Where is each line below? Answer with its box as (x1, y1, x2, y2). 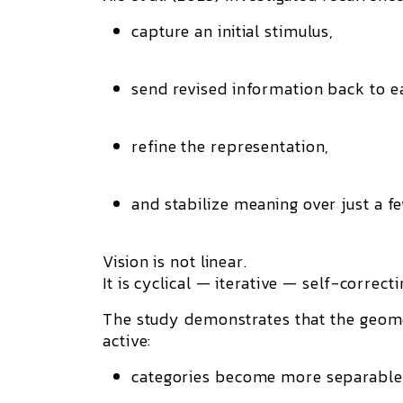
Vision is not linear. (103, 249, 247, 273)
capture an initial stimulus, (131, 19, 335, 43)
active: (103, 328, 152, 353)
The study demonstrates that (103, 307, 331, 331)
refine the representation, (131, 134, 330, 158)
